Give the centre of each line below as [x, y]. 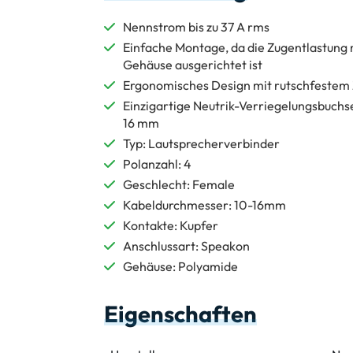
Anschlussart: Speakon [186, 245]
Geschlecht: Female [179, 184]
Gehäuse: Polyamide [180, 266]
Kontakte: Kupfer [171, 225]
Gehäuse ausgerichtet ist [193, 64]
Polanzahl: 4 [157, 163]
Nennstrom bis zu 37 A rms [196, 26]
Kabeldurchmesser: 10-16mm [204, 204]
